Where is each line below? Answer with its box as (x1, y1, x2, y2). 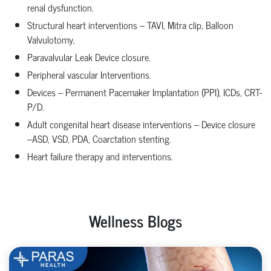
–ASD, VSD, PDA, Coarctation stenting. (27, 130, 171, 146)
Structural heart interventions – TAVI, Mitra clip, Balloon (27, 16, 233, 33)
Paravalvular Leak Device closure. (27, 48, 151, 65)
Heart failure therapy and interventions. (27, 148, 173, 164)
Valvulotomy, (27, 31, 77, 47)
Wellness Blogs (89, 207, 182, 233)
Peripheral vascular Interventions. (27, 66, 151, 82)
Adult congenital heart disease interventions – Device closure (27, 116, 255, 132)
